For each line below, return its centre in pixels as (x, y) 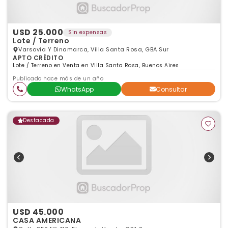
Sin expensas (88, 32)
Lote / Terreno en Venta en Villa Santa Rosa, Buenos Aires (96, 65)
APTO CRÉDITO (38, 58)
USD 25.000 (38, 32)
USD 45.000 (38, 212)
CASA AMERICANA (47, 220)
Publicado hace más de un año (58, 79)
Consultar (171, 89)
